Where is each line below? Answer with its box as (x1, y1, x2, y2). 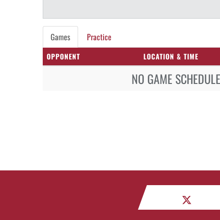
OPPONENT (47, 51, 80, 61)
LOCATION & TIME (143, 51, 198, 61)
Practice (87, 31, 111, 43)
